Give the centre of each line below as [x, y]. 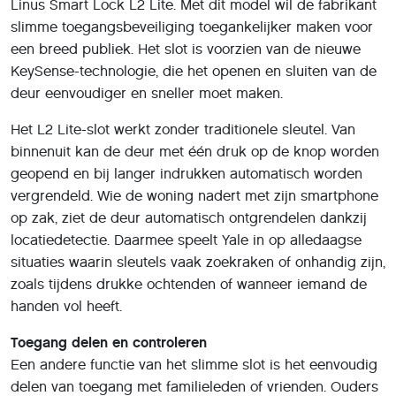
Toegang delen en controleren [109, 343]
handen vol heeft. [66, 306]
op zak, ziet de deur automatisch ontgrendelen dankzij [189, 218]
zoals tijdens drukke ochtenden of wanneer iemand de [189, 284]
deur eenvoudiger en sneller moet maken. [147, 93]
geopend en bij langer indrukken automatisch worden [187, 174]
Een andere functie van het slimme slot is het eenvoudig [194, 365]
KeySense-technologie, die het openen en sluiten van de [194, 71]
